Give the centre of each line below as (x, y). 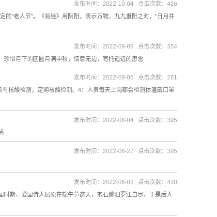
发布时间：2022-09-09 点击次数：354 (125, 46)
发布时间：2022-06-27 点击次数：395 (125, 151)
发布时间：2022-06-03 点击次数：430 (125, 182)
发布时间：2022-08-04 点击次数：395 (125, 120)
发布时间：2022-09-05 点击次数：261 (125, 77)
